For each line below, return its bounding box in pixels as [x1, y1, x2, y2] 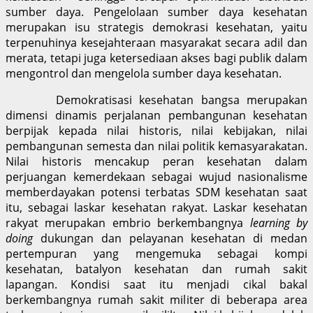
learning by [249, 214, 308, 231]
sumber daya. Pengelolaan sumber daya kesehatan [6, 3, 307, 20]
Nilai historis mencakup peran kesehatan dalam [6, 153, 307, 169]
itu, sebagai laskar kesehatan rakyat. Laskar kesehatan [6, 199, 307, 215]
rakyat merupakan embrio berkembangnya [6, 214, 250, 231]
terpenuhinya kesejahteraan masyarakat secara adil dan [6, 34, 307, 50]
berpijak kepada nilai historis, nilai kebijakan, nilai [6, 122, 307, 138]
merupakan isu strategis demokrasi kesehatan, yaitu [6, 19, 307, 35]
